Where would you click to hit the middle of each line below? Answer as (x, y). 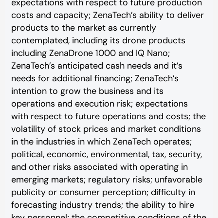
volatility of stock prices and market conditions (106, 129)
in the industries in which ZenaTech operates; (101, 142)
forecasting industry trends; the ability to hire (102, 205)
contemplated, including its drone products (98, 41)
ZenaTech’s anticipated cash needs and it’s (97, 66)
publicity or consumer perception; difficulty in (103, 192)
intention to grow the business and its (87, 91)
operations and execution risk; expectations (99, 104)
